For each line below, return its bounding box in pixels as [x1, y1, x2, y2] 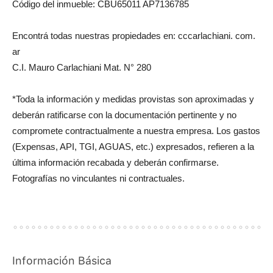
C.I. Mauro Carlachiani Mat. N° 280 [12, 62, 151, 73]
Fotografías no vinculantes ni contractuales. [12, 173, 185, 183]
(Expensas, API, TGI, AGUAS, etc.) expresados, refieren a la [12, 141, 254, 152]
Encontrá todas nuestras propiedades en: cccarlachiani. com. [12, 30, 255, 41]
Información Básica [12, 254, 112, 267]
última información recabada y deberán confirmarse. [12, 157, 219, 168]
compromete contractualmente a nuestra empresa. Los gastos [12, 126, 260, 136]
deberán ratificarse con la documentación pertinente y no [12, 110, 236, 120]
